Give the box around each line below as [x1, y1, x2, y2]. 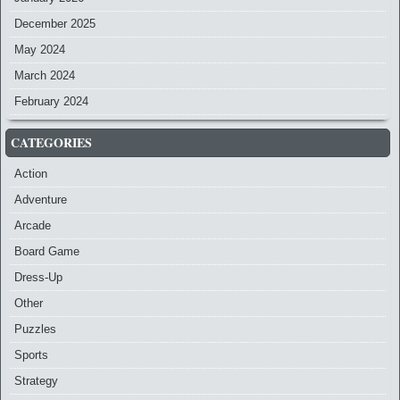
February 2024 [14, 95, 88, 109]
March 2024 [14, 69, 75, 83]
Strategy [14, 374, 58, 388]
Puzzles [14, 322, 56, 337]
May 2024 [14, 43, 65, 57]
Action [14, 167, 47, 181]
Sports [14, 348, 48, 362]
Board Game [14, 245, 79, 259]
